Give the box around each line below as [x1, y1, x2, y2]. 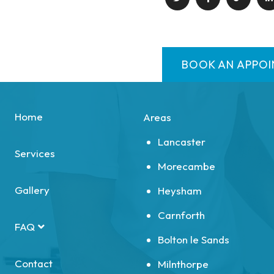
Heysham [158, 184, 202, 197]
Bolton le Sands [158, 233, 229, 246]
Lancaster [158, 135, 206, 148]
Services [15, 147, 55, 160]
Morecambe [158, 160, 215, 172]
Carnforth [158, 209, 205, 221]
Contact [15, 257, 53, 270]
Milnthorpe [158, 257, 209, 270]
